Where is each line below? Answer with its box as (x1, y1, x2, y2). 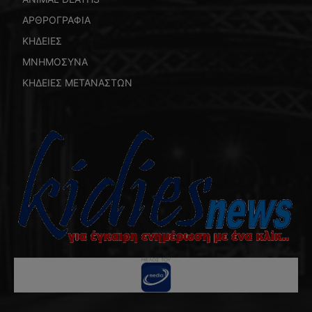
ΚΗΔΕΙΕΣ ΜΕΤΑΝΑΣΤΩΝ (22, 76, 132, 88)
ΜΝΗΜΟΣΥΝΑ (22, 55, 88, 68)
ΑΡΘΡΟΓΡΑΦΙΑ (22, 13, 91, 26)
